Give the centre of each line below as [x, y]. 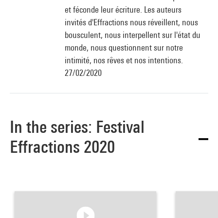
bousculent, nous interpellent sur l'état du [133, 35]
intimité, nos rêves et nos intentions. [124, 60]
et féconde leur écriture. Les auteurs [123, 9]
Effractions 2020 [62, 147]
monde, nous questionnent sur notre [124, 47]
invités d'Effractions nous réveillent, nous [131, 22]
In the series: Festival [77, 127]
